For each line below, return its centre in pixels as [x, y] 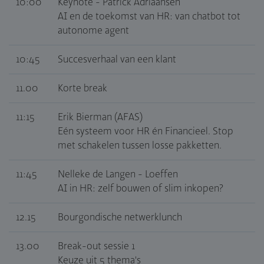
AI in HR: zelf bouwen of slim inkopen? [141, 189]
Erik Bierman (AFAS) [100, 118]
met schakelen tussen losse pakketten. [140, 146]
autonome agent [93, 31]
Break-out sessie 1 [96, 247]
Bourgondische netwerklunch [120, 218]
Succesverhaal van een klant [117, 60]
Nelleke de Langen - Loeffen [118, 175]
